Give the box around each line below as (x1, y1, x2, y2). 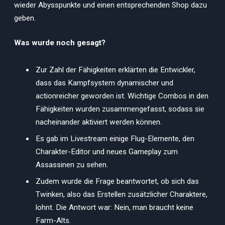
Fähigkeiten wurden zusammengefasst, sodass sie (36, 104, 204, 114)
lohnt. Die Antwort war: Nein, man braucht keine (36, 202, 193, 212)
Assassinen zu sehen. (36, 160, 108, 169)
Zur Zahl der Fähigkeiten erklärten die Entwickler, (36, 65, 195, 75)
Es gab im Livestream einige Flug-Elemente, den (36, 134, 194, 143)
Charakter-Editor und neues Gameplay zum (36, 147, 178, 156)
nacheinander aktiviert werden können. (36, 118, 162, 127)
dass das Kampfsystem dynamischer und (36, 78, 173, 88)
